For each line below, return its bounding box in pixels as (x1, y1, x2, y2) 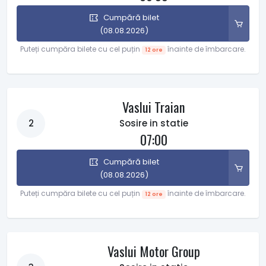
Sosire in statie (119, 117, 188, 130)
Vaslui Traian (122, 97, 185, 118)
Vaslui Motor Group (107, 241, 200, 262)
